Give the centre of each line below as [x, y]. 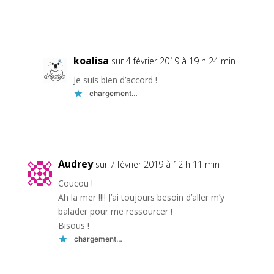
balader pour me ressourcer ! [115, 211]
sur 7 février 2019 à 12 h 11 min [157, 164]
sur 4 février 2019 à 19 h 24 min [173, 61]
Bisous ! [73, 225]
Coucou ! [75, 183]
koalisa [91, 60]
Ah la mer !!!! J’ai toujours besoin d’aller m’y [141, 197]
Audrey [75, 164]
